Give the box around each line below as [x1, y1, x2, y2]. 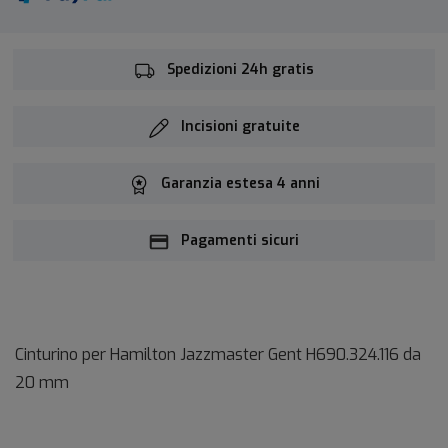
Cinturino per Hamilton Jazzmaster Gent [15, 344, 306, 366]
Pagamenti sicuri [181, 231, 299, 251]
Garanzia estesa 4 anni [160, 174, 320, 194]
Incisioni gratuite [180, 117, 300, 137]
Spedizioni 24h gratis [166, 60, 314, 80]
